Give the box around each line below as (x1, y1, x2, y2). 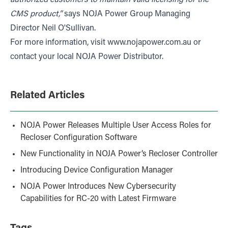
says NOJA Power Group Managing (62, 10, 190, 18)
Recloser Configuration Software (20, 133, 137, 142)
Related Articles (10, 90, 84, 101)
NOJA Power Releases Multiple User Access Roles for (20, 121, 211, 130)
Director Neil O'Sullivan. (10, 24, 96, 33)
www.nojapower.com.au (107, 38, 191, 47)
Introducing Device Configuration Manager (20, 166, 173, 175)
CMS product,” (10, 10, 62, 18)
